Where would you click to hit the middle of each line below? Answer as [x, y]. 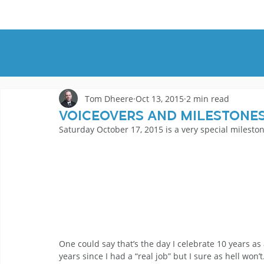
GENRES [202, 14]
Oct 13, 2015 [160, 98]
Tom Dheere [109, 98]
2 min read [208, 98]
